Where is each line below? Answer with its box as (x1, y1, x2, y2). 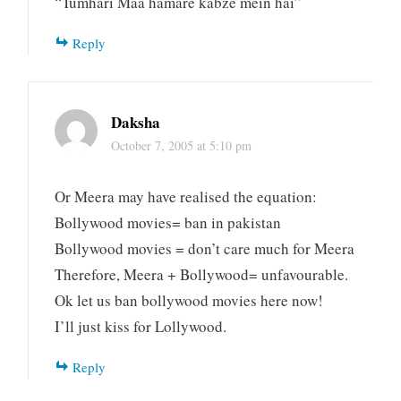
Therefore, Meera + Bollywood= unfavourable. (55, 263, 349, 285)
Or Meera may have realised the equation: (55, 185, 318, 207)
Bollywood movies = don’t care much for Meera (55, 237, 355, 259)
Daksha (111, 111, 161, 134)
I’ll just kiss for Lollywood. (55, 315, 227, 337)
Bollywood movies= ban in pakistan (55, 211, 282, 233)
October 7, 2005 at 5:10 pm (111, 137, 252, 155)
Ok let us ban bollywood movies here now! (55, 289, 324, 311)
